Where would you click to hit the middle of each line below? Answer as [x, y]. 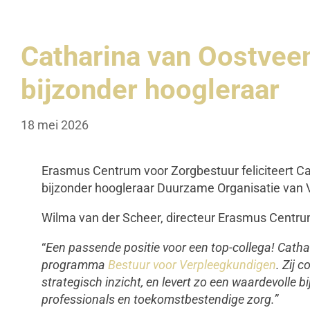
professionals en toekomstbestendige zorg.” [160, 300]
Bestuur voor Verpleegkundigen [192, 265]
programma [75, 265]
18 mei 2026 [55, 125]
